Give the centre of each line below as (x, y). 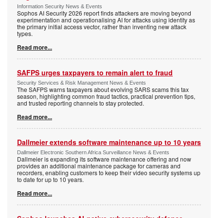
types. (25, 33)
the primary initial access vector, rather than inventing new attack (102, 26)
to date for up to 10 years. (50, 179)
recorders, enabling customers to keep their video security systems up (109, 172)
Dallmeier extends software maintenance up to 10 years (109, 142)
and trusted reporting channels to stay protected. (81, 103)
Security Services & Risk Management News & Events (82, 82)
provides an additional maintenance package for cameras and (99, 165)
